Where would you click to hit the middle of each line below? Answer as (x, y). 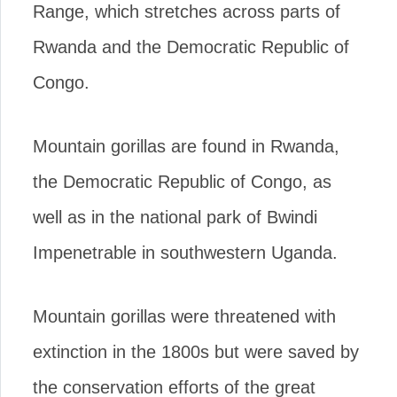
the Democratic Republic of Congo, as (182, 182)
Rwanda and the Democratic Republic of (191, 47)
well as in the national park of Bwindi (175, 217)
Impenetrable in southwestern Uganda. (185, 253)
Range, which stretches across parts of (187, 12)
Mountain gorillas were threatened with (184, 316)
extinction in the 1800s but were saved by (196, 352)
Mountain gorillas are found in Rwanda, (186, 146)
